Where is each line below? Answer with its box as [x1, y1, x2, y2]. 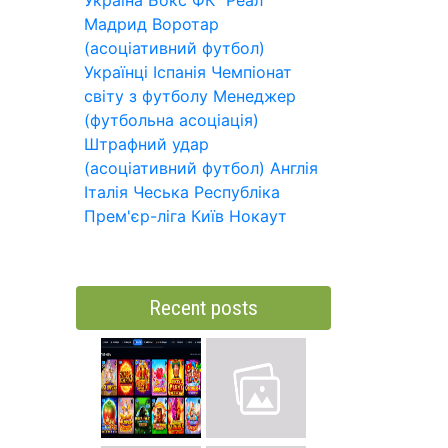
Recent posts [149, 296, 258, 320]
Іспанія [153, 62, 206, 82]
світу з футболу [84, 86, 208, 106]
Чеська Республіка [133, 182, 280, 202]
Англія [270, 158, 318, 178]
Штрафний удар [84, 134, 209, 154]
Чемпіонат [211, 62, 292, 82]
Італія [84, 182, 128, 202]
